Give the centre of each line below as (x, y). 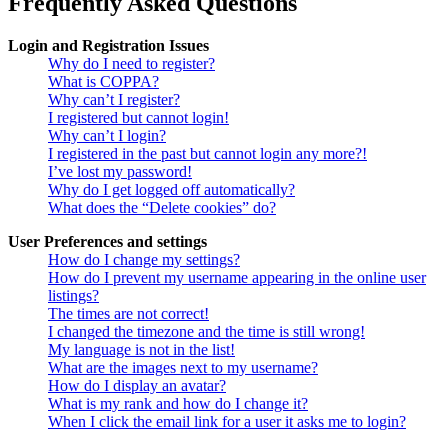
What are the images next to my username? (183, 368)
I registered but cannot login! (138, 118)
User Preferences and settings (107, 242)
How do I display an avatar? (137, 386)
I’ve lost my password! (120, 172)
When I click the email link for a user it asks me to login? (227, 422)
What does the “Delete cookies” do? (162, 208)
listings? (73, 296)
